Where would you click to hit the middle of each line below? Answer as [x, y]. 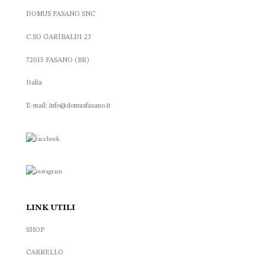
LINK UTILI [50, 207]
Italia [34, 83]
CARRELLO [44, 253]
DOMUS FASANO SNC [60, 14]
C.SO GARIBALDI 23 [58, 37]
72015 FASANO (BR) [57, 60]
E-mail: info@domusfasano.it [68, 106]
